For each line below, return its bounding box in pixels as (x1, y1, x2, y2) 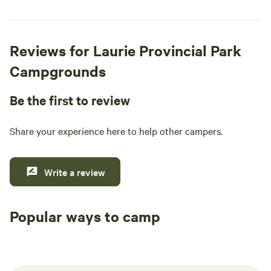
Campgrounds (10, 61, 106, 80)
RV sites (117, 227, 157, 241)
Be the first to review (10, 91, 130, 108)
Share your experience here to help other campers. (10, 124, 223, 137)
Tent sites (19, 227, 68, 241)
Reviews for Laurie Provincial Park (10, 41, 241, 60)
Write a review (44, 165, 105, 178)
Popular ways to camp (10, 206, 160, 226)
